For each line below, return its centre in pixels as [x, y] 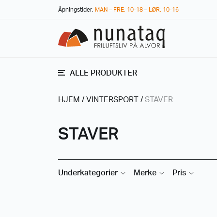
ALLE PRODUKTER [103, 73]
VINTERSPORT [112, 100]
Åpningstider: [77, 10]
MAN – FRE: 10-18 [119, 10]
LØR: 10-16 [164, 10]
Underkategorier [88, 173]
